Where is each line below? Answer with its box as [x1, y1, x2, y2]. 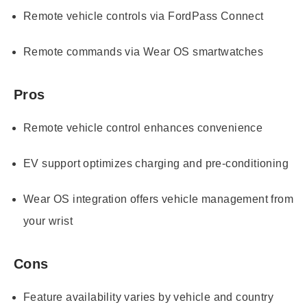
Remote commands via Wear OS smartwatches [23, 46, 263, 58]
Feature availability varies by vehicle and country [23, 291, 273, 303]
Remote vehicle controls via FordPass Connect [23, 10, 264, 22]
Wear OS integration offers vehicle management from [23, 193, 293, 205]
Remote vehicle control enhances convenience [23, 122, 263, 134]
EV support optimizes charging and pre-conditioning [23, 158, 288, 169]
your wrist [23, 215, 73, 227]
